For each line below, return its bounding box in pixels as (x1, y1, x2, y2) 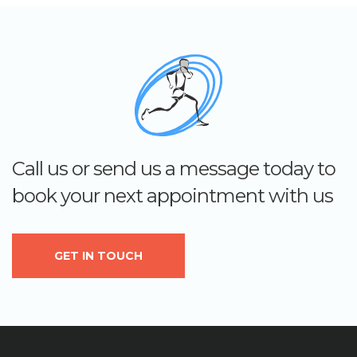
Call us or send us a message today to (12, 157, 335, 181)
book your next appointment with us (12, 184, 333, 208)
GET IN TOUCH (54, 249, 143, 264)
